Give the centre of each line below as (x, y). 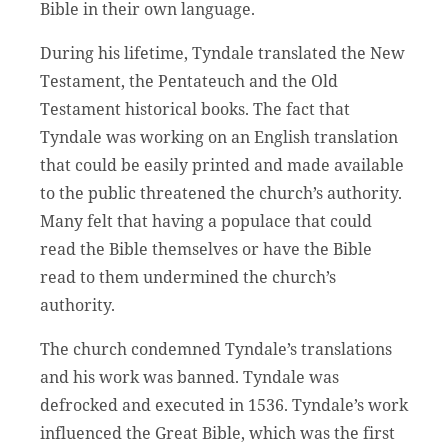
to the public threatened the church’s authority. (221, 192)
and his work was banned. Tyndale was (189, 376)
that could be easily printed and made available (222, 164)
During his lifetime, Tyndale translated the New (222, 52)
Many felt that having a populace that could (206, 220)
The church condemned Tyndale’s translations (216, 348)
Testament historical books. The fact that (195, 108)
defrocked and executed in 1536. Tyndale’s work (224, 404)
